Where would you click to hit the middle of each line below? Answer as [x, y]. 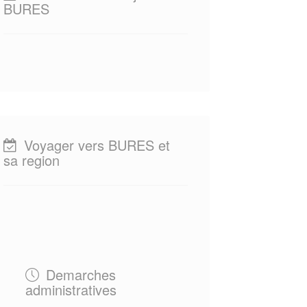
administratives [71, 290]
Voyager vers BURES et [95, 145]
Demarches [78, 274]
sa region [31, 160]
